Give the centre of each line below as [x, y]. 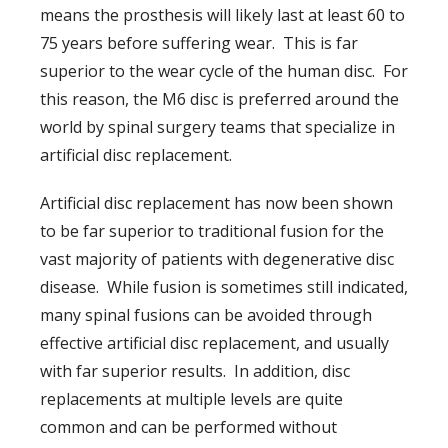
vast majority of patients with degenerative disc [217, 258]
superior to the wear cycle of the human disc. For [224, 70]
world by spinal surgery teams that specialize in [217, 126]
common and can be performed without [188, 426]
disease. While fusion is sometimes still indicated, [224, 286]
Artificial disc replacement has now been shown [216, 202]
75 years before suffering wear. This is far [199, 42]
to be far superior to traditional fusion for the [212, 230]
